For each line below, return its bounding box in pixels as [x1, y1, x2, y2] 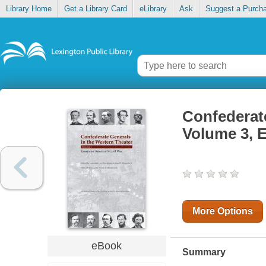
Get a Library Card [64, 4, 127, 14]
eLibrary [139, 4, 167, 14]
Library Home [5, 4, 52, 14]
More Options [192, 206, 253, 217]
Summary [182, 247, 226, 258]
